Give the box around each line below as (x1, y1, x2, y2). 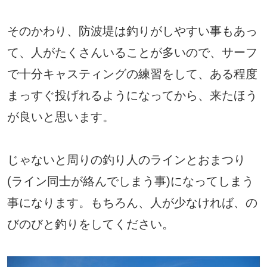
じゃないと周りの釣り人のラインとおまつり (7, 153, 246, 167)
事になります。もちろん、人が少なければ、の (7, 196, 257, 210)
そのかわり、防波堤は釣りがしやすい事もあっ (7, 24, 257, 38)
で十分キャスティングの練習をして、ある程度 (7, 67, 257, 81)
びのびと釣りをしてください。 (7, 218, 174, 231)
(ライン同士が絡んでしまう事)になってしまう (7, 175, 254, 188)
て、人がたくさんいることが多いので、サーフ (7, 46, 257, 60)
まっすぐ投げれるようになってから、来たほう (7, 89, 257, 103)
